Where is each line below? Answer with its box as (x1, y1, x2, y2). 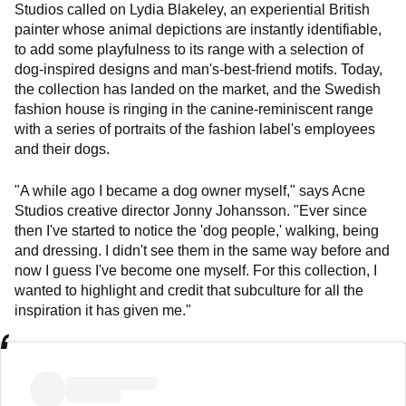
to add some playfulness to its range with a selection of (14, 42, 363, 58)
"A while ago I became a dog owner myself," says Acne (14, 183, 365, 199)
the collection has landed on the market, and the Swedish (14, 82, 381, 98)
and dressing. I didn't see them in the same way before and (14, 243, 390, 259)
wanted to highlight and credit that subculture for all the (14, 283, 363, 299)
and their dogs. (14, 141, 110, 158)
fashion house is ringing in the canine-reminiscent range (14, 101, 373, 118)
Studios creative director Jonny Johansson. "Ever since (14, 203, 367, 219)
